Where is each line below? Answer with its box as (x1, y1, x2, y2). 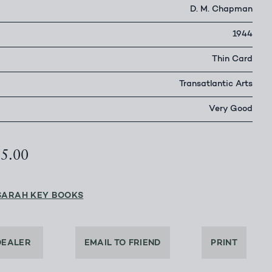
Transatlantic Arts (179, 80, 253, 89)
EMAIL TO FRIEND (84, 239, 161, 248)
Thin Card (212, 55, 253, 64)
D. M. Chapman (190, 5, 253, 15)
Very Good (209, 105, 253, 114)
